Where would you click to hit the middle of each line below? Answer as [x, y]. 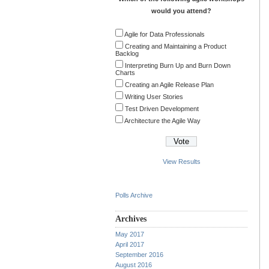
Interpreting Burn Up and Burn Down [178, 66]
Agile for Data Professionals [165, 35]
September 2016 [139, 255]
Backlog [127, 54]
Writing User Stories [154, 97]
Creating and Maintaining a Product [176, 47]
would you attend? [181, 11]
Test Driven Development [162, 109]
